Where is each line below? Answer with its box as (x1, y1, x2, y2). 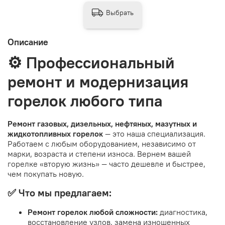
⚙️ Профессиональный (8, 52, 175, 73)
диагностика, (158, 207, 207, 217)
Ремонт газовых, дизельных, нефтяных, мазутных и (8, 119, 197, 129)
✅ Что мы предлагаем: (8, 186, 111, 199)
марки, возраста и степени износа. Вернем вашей (8, 149, 191, 159)
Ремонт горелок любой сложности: (28, 207, 158, 217)
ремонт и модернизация (8, 71, 188, 92)
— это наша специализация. (103, 129, 205, 139)
